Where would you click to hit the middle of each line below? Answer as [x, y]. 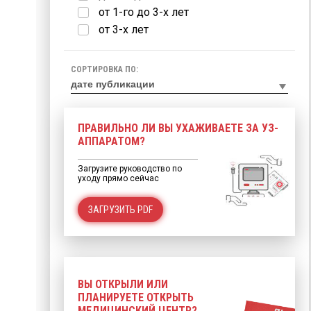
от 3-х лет [124, 30]
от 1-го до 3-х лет [144, 12]
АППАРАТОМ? [111, 141]
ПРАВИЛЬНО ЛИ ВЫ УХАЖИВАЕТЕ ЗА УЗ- [178, 128]
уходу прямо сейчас [118, 178]
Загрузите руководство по [130, 169]
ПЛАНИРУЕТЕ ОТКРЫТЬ [136, 297]
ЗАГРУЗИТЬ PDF [120, 210]
